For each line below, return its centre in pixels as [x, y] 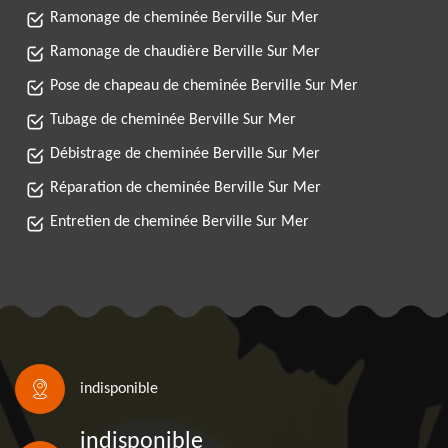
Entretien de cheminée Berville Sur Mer [179, 222]
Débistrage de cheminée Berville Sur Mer [185, 154]
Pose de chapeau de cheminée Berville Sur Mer [204, 86]
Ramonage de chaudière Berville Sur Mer [185, 52]
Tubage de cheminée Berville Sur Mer [173, 120]
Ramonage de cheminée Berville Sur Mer [184, 18]
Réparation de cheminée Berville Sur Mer [185, 188]
